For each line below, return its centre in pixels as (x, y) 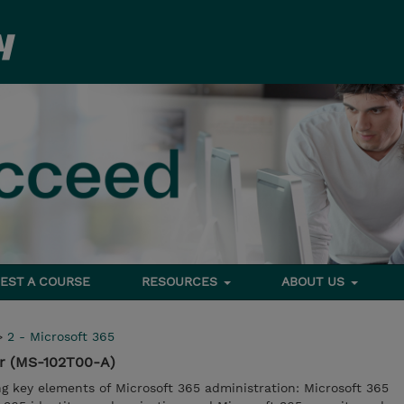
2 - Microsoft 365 (61, 336)
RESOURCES (181, 281)
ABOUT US (316, 281)
